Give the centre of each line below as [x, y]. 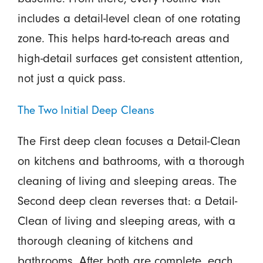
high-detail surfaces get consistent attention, [130, 58]
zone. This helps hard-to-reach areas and [123, 38]
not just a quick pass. [71, 78]
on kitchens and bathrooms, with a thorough [131, 161]
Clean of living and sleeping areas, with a [126, 221]
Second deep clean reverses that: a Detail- [127, 201]
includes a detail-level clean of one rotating [129, 18]
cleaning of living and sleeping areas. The [127, 181]
